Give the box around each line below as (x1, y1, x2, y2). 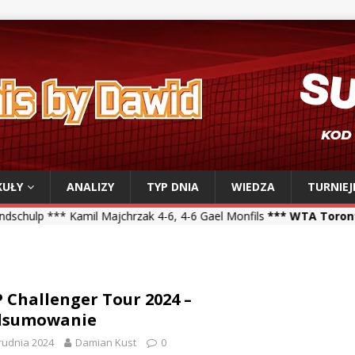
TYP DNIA (147, 179, 199, 194)
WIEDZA (231, 179, 275, 194)
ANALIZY (67, 179, 114, 194)
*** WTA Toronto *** (160, 208, 282, 223)
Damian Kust (75, 335, 136, 349)
